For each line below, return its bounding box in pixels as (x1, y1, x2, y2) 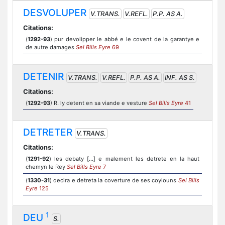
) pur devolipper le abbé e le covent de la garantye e (50, 36, 199, 43)
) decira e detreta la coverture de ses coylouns (50, 177, 178, 184)
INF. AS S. (165, 74, 195, 81)
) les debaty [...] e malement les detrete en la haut (49, 155, 199, 162)
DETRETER (23, 126, 72, 138)
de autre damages (26, 44, 76, 51)
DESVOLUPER (23, 7, 86, 19)
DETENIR (23, 70, 64, 82)
